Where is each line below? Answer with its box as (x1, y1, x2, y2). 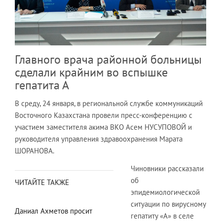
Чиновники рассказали (131, 163, 204, 173)
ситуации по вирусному (131, 199, 206, 209)
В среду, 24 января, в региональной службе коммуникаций (15, 98, 203, 108)
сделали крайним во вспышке (15, 64, 168, 80)
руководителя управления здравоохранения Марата (15, 134, 183, 144)
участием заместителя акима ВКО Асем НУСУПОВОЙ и (15, 122, 192, 132)
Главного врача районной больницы (15, 51, 202, 67)
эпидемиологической (131, 187, 200, 197)
